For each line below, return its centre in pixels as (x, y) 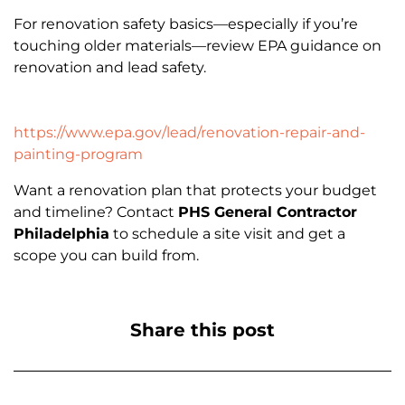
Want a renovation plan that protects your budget (195, 190)
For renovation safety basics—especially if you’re (186, 24)
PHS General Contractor (268, 212)
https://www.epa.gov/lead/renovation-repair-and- (189, 132)
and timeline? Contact (96, 212)
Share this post (202, 330)
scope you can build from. (106, 255)
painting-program (78, 154)
